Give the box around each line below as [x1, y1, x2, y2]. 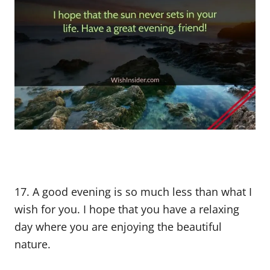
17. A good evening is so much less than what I [14, 184, 252, 199]
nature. [14, 237, 51, 251]
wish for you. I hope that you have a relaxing [14, 202, 239, 216]
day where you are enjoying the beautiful [14, 219, 222, 234]
